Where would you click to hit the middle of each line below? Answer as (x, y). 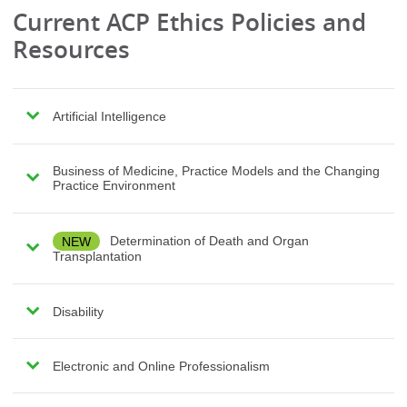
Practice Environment (115, 186)
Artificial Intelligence (109, 116)
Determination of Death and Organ (207, 241)
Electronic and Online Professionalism (163, 366)
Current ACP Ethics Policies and (190, 22)
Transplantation (97, 257)
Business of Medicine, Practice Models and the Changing (216, 171)
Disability (78, 311)
